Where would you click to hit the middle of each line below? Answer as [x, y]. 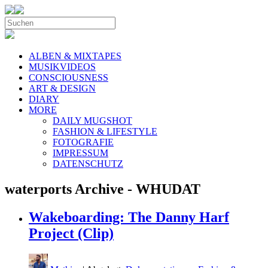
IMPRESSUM [80, 153]
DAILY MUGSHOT [92, 121]
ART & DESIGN [62, 88]
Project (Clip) [71, 233]
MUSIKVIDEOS [62, 67]
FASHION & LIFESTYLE [105, 131]
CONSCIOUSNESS [68, 77]
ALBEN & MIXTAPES [75, 56]
